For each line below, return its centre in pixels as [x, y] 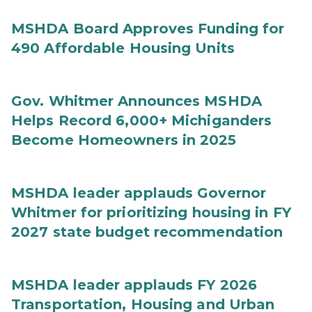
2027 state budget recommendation [147, 232]
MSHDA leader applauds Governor [139, 193]
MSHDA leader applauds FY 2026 [134, 285]
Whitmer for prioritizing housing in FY [151, 212]
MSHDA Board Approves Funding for [148, 29]
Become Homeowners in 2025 [124, 140]
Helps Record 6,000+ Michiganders [142, 120]
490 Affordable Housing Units [123, 48]
